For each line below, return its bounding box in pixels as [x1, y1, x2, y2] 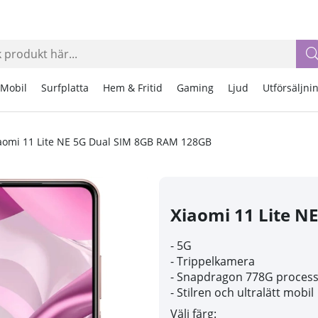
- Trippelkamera [170, 253, 255, 269]
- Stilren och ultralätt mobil [170, 284, 314, 300]
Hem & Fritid [102, 81, 163, 95]
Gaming [176, 81, 214, 95]
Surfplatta [40, 81, 89, 95]
